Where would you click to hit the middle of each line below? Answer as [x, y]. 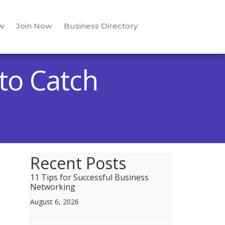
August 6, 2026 [54, 202]
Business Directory [100, 26]
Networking [52, 187]
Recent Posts [78, 163]
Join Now [34, 26]
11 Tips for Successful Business [89, 177]
